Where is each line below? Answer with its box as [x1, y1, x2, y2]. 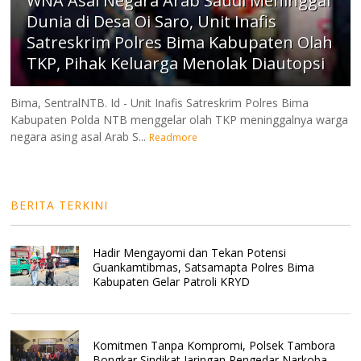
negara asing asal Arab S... [10, 129, 147, 145]
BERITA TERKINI [10, 197, 109, 214]
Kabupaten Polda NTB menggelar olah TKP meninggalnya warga [10, 112, 349, 128]
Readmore [149, 131, 198, 145]
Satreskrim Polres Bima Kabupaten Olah [27, 31, 334, 54]
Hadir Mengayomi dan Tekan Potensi [92, 245, 286, 261]
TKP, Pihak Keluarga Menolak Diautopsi [27, 52, 326, 75]
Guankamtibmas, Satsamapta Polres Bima [92, 259, 314, 276]
